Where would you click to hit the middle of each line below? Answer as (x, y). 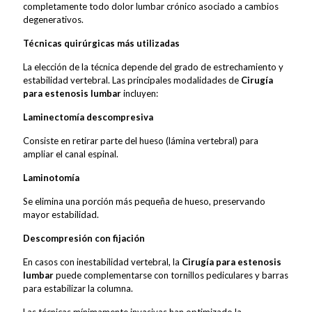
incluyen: (140, 93)
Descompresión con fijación (84, 238)
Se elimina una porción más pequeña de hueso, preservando (144, 201)
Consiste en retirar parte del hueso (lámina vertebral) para (141, 140)
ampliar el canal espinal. (71, 154)
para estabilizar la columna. (78, 288)
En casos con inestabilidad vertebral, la (102, 262)
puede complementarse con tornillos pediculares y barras (171, 275)
